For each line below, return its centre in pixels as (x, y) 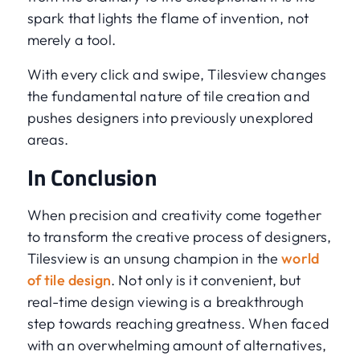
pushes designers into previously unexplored (170, 118)
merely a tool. (73, 40)
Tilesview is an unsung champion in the (154, 259)
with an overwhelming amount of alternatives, (177, 346)
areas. (48, 140)
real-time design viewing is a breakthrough (165, 302)
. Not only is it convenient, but (206, 280)
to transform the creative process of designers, (179, 237)
